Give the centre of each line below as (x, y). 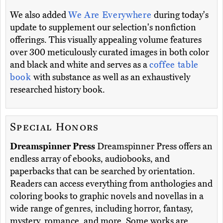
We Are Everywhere (111, 15)
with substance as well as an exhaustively (111, 77)
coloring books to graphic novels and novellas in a (107, 196)
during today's (181, 15)
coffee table (174, 65)
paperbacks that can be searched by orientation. (103, 171)
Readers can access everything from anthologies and (111, 184)
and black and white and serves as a (80, 65)
